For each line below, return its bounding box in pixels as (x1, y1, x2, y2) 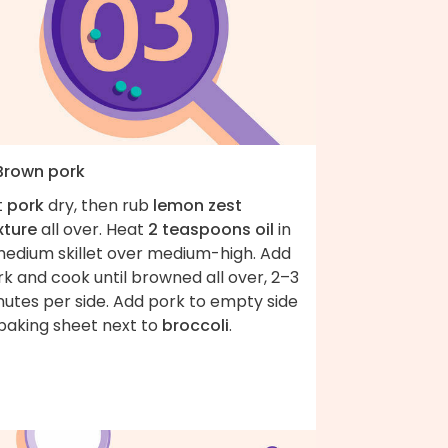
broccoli (162, 313, 229, 337)
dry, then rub (44, 193, 153, 217)
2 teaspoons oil (148, 217, 274, 241)
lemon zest (153, 193, 242, 217)
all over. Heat (37, 217, 148, 241)
